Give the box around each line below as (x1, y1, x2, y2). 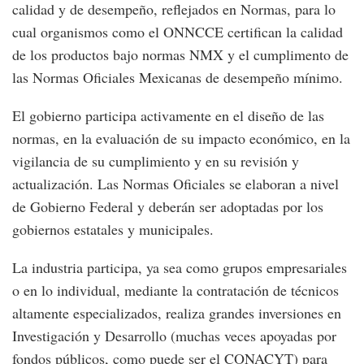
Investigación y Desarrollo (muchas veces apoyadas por (12, 326, 336, 346)
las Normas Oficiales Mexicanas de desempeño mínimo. (12, 67, 343, 88)
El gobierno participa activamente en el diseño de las (12, 106, 324, 126)
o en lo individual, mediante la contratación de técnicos (12, 280, 339, 301)
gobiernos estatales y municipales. (12, 219, 214, 240)
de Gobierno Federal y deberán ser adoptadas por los (12, 197, 323, 217)
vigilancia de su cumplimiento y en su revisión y (12, 151, 299, 171)
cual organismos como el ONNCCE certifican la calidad (12, 22, 343, 42)
